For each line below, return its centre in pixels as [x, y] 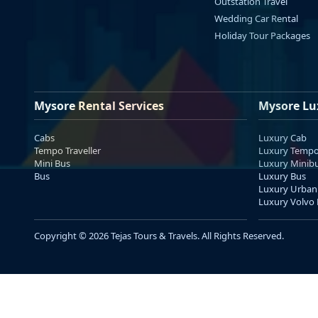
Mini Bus [52, 164]
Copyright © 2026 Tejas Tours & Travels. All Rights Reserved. [159, 236]
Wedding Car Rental [256, 19]
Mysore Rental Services [99, 106]
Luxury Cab [283, 138]
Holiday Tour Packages [262, 36]
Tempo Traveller [67, 151]
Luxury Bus [282, 176]
